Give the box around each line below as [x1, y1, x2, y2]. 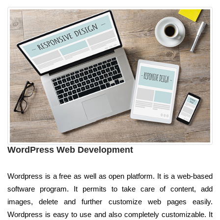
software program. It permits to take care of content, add [7, 184, 213, 193]
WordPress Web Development [7, 144, 133, 155]
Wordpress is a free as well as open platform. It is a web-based [7, 171, 213, 180]
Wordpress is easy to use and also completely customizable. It [7, 210, 213, 219]
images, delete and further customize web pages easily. [7, 197, 213, 206]
